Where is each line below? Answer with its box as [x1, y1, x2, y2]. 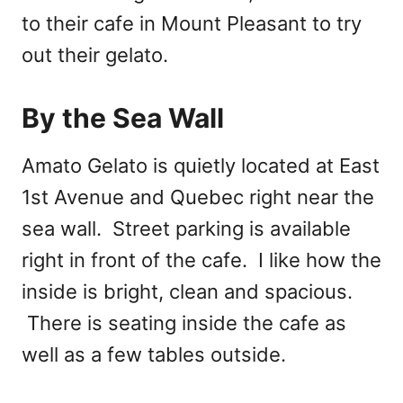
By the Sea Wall [22, 102, 224, 135]
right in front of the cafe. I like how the [22, 248, 381, 273]
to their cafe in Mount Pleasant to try [22, 12, 362, 36]
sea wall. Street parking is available [22, 217, 351, 241]
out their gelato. [22, 43, 168, 67]
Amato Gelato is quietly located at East [22, 154, 380, 178]
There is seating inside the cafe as [22, 311, 346, 336]
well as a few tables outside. [22, 343, 286, 367]
